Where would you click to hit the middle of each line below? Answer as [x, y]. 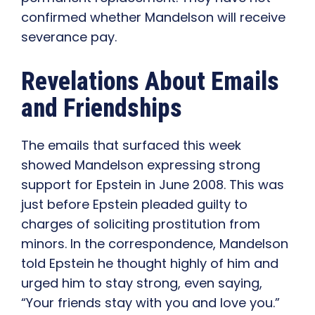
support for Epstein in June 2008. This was [153, 185]
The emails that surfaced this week [131, 146]
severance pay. [69, 37]
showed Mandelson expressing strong [141, 165]
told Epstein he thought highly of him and [150, 264]
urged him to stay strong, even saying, [142, 283]
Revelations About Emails [150, 82]
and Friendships [102, 109]
